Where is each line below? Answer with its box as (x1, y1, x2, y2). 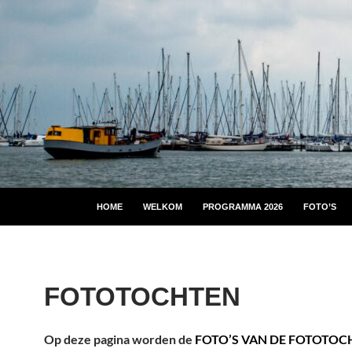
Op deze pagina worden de (44, 332, 192, 346)
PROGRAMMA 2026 (203, 202, 283, 211)
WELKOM (143, 202, 182, 211)
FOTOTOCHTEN (44, 282, 240, 311)
